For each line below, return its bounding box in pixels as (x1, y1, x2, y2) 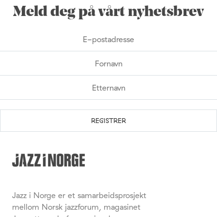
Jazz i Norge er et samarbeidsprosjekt (12, 190, 146, 200)
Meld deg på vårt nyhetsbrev (13, 5, 204, 20)
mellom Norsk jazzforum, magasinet (12, 201, 140, 212)
